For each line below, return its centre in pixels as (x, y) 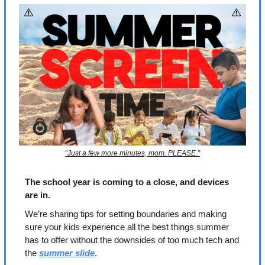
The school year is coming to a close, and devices (127, 182)
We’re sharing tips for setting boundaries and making (126, 214)
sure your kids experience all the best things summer (127, 227)
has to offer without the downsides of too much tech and (132, 240)
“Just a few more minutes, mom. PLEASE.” (132, 153)
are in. (38, 195)
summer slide (67, 253)
